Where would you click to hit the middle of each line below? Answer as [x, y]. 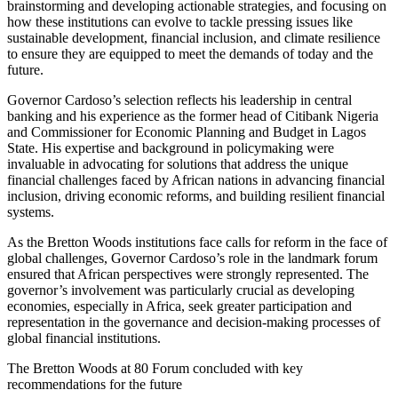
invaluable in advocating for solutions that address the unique [178, 163]
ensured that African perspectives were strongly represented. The [188, 274]
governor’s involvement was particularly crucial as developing [181, 290]
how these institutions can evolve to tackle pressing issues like [180, 21]
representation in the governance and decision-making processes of [194, 322]
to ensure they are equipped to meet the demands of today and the [190, 53]
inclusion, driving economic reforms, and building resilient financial [196, 195]
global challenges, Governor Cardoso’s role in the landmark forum [192, 258]
